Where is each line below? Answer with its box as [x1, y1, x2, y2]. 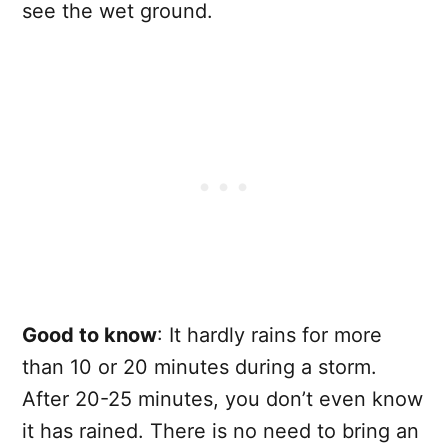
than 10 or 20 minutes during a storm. [22, 355, 377, 380]
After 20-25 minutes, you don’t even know [22, 387, 423, 412]
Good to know [22, 323, 157, 348]
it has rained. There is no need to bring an [22, 419, 419, 444]
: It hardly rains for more [157, 323, 382, 348]
